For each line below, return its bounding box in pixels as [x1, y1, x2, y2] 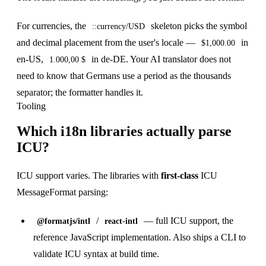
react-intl [104, 217, 138, 226]
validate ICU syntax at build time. [33, 249, 159, 259]
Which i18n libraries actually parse [17, 123, 232, 140]
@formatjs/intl [37, 217, 90, 226]
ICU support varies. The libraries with [17, 170, 161, 181]
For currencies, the [17, 21, 88, 31]
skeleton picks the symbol [148, 21, 247, 31]
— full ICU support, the [141, 216, 233, 226]
